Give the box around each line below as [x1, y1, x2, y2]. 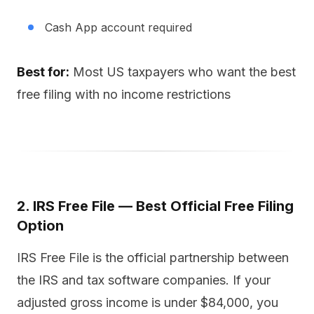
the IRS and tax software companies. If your [17, 273, 271, 287]
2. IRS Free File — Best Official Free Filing [17, 198, 294, 214]
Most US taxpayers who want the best [69, 64, 296, 79]
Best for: [17, 64, 69, 79]
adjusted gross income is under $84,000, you [17, 295, 278, 310]
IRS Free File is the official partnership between [17, 250, 289, 265]
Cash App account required [45, 20, 192, 34]
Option [17, 217, 64, 234]
